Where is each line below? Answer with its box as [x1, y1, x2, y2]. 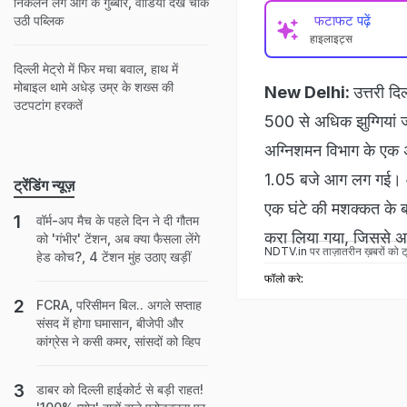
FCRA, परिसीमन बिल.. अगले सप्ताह [36, 297, 202, 313]
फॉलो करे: [264, 271, 303, 285]
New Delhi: [264, 83, 350, 102]
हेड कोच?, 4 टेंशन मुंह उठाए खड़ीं [36, 249, 191, 264]
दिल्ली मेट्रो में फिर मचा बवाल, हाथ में [14, 61, 178, 76]
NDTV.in [264, 244, 307, 258]
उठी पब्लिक [14, 13, 64, 28]
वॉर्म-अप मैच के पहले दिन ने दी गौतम [36, 213, 199, 228]
